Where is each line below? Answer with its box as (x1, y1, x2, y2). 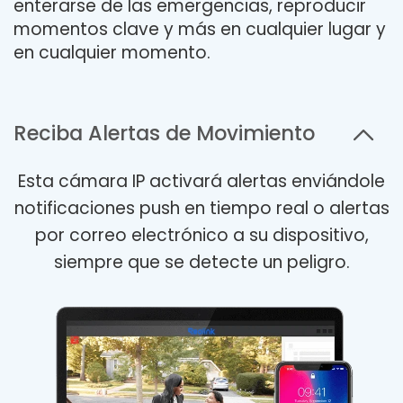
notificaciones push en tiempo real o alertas (13, 196, 390, 221)
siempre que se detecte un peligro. (53, 250, 350, 275)
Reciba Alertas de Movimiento (13, 119, 315, 148)
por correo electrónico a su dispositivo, (34, 223, 369, 248)
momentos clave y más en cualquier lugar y (13, 17, 386, 42)
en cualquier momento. (13, 40, 210, 66)
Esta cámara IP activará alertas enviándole (18, 169, 385, 194)
